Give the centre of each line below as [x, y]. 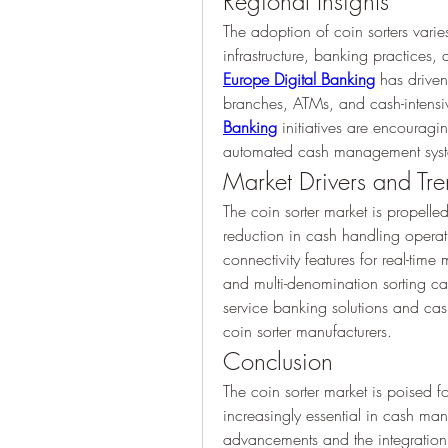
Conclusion [278, 361]
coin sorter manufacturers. [307, 331]
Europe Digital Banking [299, 79]
